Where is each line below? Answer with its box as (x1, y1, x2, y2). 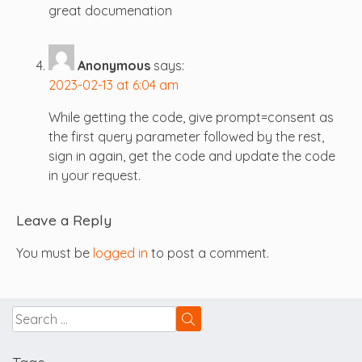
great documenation (48, 2, 172, 19)
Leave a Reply (16, 211, 112, 229)
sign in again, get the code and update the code (48, 147, 335, 164)
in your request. (48, 166, 141, 183)
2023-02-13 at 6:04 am (48, 76, 179, 93)
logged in (93, 245, 148, 262)
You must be (16, 245, 93, 262)
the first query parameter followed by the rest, (48, 128, 324, 145)
